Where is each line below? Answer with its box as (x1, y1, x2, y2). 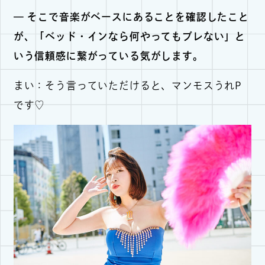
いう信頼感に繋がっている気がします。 (13, 51, 203, 62)
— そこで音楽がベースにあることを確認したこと (13, 12, 249, 22)
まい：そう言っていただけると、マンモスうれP (13, 80, 242, 91)
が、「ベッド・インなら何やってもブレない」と (13, 31, 246, 42)
